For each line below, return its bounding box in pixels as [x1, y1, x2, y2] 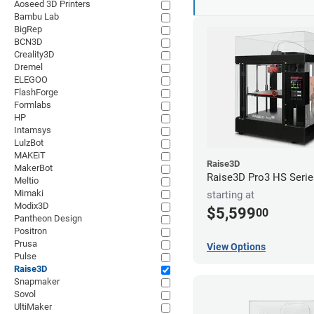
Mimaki [14, 188, 43, 198]
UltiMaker [14, 301, 52, 312]
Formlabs [14, 100, 51, 110]
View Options [207, 240, 266, 252]
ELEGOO [14, 74, 48, 85]
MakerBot [14, 163, 53, 173]
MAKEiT [14, 150, 46, 161]
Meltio [14, 175, 39, 186]
